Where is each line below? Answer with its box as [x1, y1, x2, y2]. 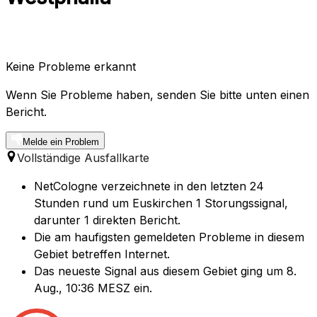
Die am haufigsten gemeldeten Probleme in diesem [34, 230, 304, 245]
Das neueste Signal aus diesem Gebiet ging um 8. [34, 264, 296, 279]
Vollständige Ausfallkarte [17, 151, 149, 166]
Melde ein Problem [23, 137, 99, 148]
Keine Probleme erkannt [6, 59, 136, 74]
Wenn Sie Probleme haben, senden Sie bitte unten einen [6, 88, 309, 103]
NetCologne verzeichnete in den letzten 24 [34, 179, 264, 194]
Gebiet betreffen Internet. [34, 247, 170, 262]
